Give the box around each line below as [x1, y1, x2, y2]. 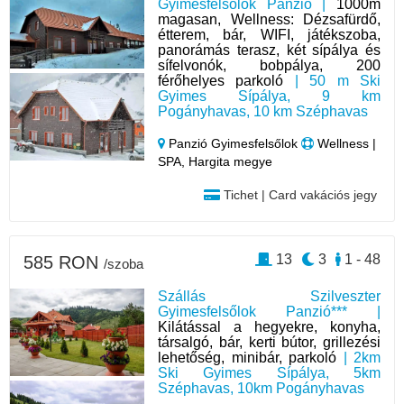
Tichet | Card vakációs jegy [219, 187, 377, 202]
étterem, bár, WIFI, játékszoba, [158, 26, 381, 42]
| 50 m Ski [283, 72, 381, 88]
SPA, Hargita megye [158, 153, 273, 169]
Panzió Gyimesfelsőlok [165, 135, 302, 151]
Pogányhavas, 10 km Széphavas [158, 103, 369, 119]
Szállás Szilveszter [158, 288, 381, 304]
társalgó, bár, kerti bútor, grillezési [158, 334, 381, 350]
